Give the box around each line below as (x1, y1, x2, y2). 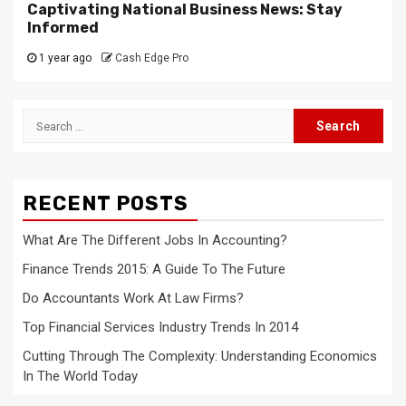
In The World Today (23, 368, 138, 385)
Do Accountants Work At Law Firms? (23, 290, 244, 307)
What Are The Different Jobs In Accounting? (23, 232, 287, 249)
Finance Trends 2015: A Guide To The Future (23, 261, 285, 278)
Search (22, 110, 71, 128)
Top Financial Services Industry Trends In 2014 (23, 319, 298, 336)
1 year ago (36, 52, 92, 65)
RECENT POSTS (23, 191, 188, 217)
